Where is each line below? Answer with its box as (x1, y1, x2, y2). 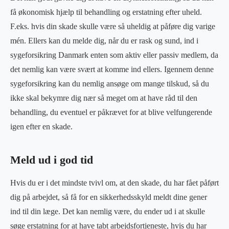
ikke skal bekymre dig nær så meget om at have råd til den (10, 93, 197, 102)
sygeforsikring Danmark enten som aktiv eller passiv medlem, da (10, 50, 218, 59)
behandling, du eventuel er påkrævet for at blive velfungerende (10, 107, 212, 117)
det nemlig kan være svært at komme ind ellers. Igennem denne (10, 64, 214, 74)
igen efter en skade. (10, 122, 73, 131)
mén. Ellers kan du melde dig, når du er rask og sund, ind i (10, 36, 198, 45)
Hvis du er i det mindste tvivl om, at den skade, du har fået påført (10, 178, 219, 187)
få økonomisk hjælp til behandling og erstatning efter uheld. (10, 7, 202, 16)
